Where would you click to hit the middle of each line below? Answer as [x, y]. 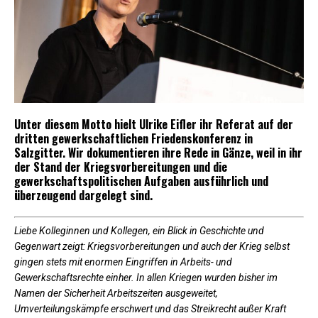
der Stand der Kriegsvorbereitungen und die [121, 166]
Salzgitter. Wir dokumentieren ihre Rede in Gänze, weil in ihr [158, 152]
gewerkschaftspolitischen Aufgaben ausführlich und [141, 181]
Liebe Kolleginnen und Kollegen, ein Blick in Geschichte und [139, 230]
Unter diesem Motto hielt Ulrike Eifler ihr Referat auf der [154, 124]
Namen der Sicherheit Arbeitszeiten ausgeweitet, [116, 293]
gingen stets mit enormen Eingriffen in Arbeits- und [123, 262]
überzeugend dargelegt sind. [83, 195]
